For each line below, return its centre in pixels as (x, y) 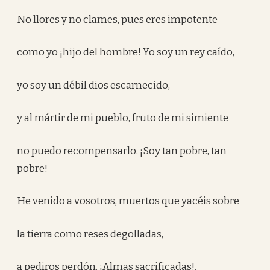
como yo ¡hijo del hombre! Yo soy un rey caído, (126, 52)
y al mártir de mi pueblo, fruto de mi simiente (123, 118)
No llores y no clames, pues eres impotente (118, 19)
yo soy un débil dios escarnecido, (94, 85)
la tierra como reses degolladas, (90, 234)
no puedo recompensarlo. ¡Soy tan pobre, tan (122, 151)
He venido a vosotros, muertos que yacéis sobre (128, 201)
